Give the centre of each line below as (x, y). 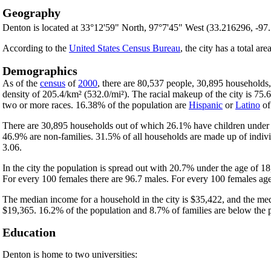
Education (29, 233)
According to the (36, 48)
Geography (31, 12)
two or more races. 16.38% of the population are (96, 105)
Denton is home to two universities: (70, 255)
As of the (21, 83)
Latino (248, 105)
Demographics (40, 70)
